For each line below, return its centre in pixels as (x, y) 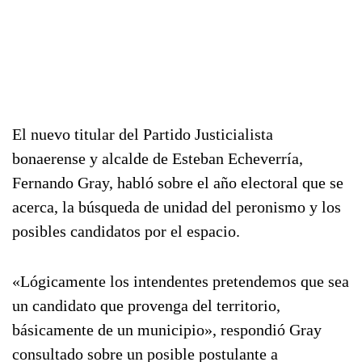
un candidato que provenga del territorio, (146, 305)
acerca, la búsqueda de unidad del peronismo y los (177, 207)
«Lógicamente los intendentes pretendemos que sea (181, 281)
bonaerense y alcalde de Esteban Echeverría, (158, 158)
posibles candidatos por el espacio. (126, 231)
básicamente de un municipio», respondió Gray (167, 330)
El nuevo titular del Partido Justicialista (143, 134)
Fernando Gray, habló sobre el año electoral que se (178, 183)
